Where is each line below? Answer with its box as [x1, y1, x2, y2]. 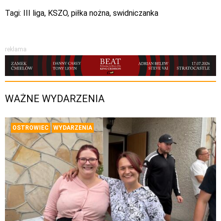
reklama [5, 46, 27, 53]
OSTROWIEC [12, 124, 49, 132]
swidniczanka [113, 8, 158, 18]
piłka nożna [71, 8, 110, 18]
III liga [23, 8, 44, 18]
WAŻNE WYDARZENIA [5, 93, 105, 105]
